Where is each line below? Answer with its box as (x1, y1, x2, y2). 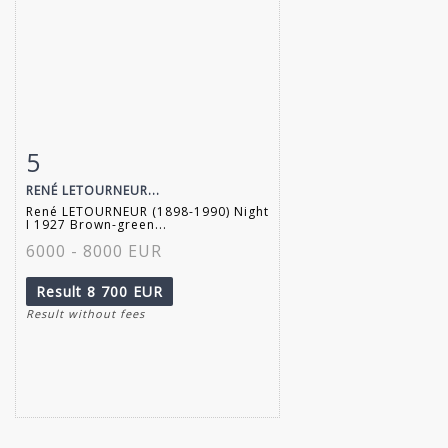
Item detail (50, 148, 129, 167)
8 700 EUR (87, 281, 163, 301)
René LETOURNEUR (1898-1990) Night (26, 202, 269, 220)
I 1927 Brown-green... (26, 215, 167, 233)
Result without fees (26, 305, 145, 321)
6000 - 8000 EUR (26, 239, 162, 262)
